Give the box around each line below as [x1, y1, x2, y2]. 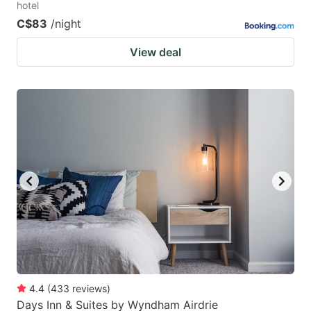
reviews [72, 282, 107, 294]
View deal [130, 44, 181, 59]
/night [51, 16, 81, 31]
